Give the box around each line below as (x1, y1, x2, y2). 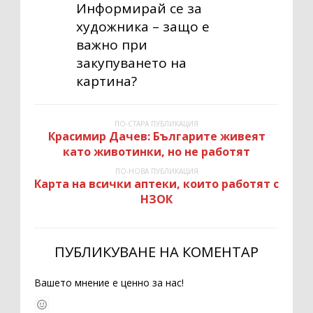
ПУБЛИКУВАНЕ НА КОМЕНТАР (54, 242, 259, 261)
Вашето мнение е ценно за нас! (34, 275, 184, 289)
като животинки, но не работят (63, 143, 250, 159)
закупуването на (76, 53, 187, 72)
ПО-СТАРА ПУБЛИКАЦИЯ (115, 118, 198, 129)
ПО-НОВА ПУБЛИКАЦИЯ (115, 166, 198, 176)
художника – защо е (76, 17, 210, 36)
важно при (76, 35, 147, 54)
